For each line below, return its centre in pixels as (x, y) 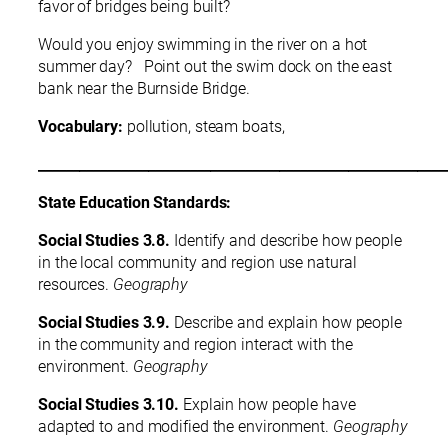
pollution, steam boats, (205, 127)
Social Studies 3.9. (104, 323)
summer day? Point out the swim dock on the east (215, 67)
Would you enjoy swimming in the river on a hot (203, 45)
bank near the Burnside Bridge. (148, 89)
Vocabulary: (82, 127)
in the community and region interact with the (195, 345)
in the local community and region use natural (197, 263)
